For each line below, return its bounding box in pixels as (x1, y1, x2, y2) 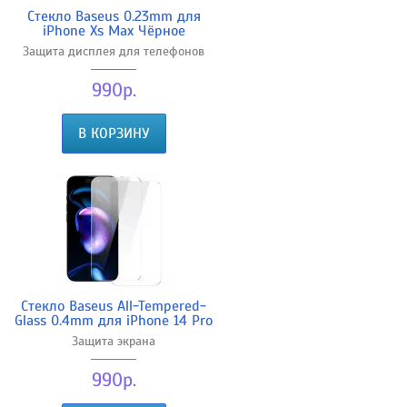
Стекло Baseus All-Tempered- (21, 296, 206, 315)
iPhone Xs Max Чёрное (42, 21, 185, 40)
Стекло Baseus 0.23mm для (26, 6, 201, 25)
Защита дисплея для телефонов (23, 43, 204, 59)
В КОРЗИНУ (77, 124, 150, 143)
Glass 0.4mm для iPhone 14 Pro (15, 311, 213, 330)
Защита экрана (72, 333, 155, 349)
